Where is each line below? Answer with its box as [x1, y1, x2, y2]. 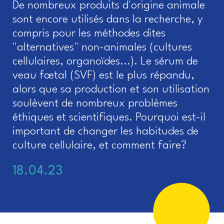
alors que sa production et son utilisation [12, 84, 209, 95]
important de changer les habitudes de [12, 126, 198, 137]
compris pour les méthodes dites [12, 28, 165, 39]
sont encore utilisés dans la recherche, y [12, 14, 203, 25]
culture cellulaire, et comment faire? [12, 140, 186, 151]
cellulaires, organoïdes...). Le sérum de [12, 56, 198, 67]
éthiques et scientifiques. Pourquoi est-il [12, 112, 205, 123]
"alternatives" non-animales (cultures [12, 42, 192, 53]
